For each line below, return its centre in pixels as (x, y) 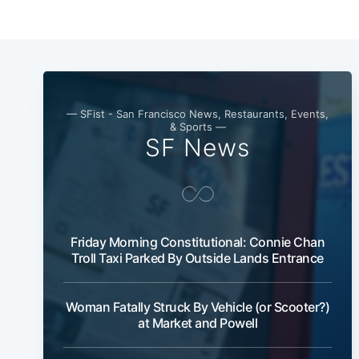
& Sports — (198, 126)
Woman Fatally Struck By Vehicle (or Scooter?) (198, 307)
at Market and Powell (198, 323)
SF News (198, 147)
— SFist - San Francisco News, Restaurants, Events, (198, 113)
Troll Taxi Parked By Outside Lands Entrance (198, 258)
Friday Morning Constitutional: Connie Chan (198, 242)
